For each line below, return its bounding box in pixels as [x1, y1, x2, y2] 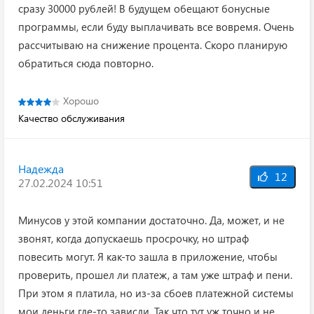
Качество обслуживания [18, 111, 125, 125]
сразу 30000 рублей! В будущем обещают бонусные [18, 1, 270, 16]
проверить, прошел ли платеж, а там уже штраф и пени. [18, 268, 292, 282]
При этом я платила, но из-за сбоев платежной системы [18, 286, 294, 301]
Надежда [18, 161, 64, 177]
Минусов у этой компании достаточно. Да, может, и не [18, 213, 285, 228]
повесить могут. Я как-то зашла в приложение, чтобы [18, 250, 278, 264]
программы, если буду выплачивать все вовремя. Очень [18, 20, 294, 34]
